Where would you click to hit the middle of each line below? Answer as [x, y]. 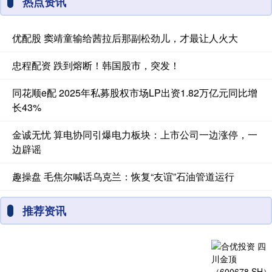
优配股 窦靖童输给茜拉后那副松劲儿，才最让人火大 [125, 38]
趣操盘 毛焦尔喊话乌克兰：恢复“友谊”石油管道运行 [123, 176]
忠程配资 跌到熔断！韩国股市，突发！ [96, 65]
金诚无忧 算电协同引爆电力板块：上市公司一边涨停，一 [135, 134]
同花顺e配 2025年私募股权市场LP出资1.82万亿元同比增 [135, 92]
